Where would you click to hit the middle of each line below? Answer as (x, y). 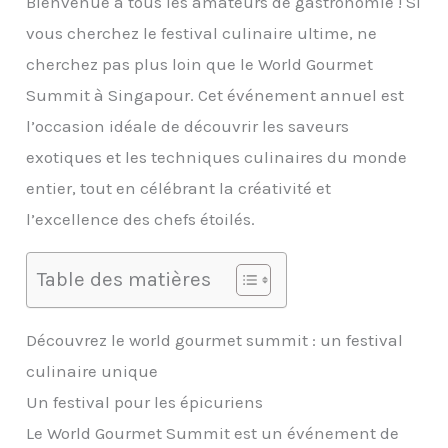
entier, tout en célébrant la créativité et (179, 188)
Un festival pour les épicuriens (145, 402)
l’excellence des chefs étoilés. (141, 219)
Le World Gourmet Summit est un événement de (213, 433)
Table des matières (124, 279)
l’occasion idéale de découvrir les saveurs (188, 126)
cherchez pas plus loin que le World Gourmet (200, 64)
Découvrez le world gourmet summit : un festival (215, 340)
